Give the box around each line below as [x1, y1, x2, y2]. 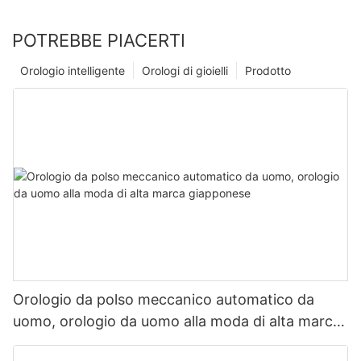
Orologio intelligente [20, 64, 125, 78]
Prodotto [245, 64, 291, 78]
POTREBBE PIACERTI [12, 30, 185, 52]
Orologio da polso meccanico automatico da [13, 291, 314, 309]
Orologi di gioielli [142, 64, 228, 78]
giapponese [13, 334, 92, 352]
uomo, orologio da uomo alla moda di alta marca [13, 313, 341, 330]
